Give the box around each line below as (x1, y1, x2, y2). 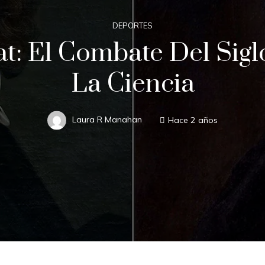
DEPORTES (112, 20, 153, 30)
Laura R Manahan (72, 114, 142, 125)
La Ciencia (70, 67, 195, 100)
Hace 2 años (168, 114, 218, 125)
